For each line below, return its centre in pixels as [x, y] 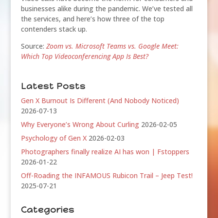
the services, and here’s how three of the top [92, 19]
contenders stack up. [54, 29]
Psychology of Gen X [54, 138]
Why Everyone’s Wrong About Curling [80, 125]
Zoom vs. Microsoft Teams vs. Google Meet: [112, 46]
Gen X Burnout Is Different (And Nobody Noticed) [100, 101]
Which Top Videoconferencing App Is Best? [84, 56]
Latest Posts [53, 86]
